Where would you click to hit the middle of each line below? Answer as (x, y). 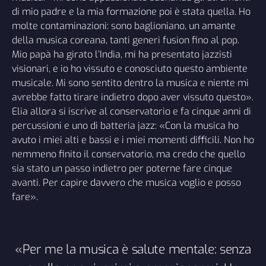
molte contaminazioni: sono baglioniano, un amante (124, 26)
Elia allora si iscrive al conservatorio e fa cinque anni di (132, 112)
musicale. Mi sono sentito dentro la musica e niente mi (130, 83)
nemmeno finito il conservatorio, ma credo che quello (129, 154)
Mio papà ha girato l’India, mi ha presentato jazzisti (122, 55)
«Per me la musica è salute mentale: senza (133, 250)
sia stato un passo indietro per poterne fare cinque (122, 169)
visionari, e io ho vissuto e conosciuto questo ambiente (130, 69)
